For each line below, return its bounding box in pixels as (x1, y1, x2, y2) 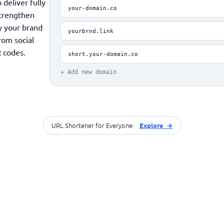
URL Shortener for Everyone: (51, 120, 135, 130)
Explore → (139, 121, 173, 129)
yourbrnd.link (67, 27, 113, 34)
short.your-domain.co (67, 50, 138, 57)
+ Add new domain (60, 68, 116, 75)
